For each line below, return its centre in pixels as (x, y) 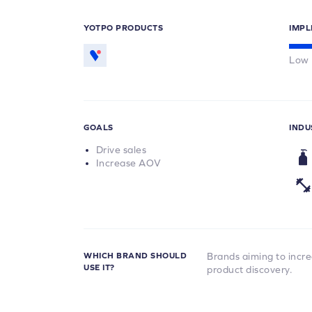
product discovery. (250, 270)
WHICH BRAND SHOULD (135, 256)
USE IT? (99, 267)
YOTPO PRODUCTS (123, 28)
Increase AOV (128, 163)
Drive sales (121, 150)
